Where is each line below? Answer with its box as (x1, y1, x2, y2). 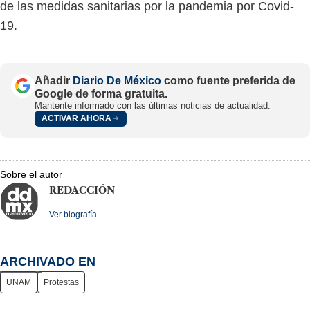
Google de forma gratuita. (35, 87, 167, 100)
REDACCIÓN (49, 183, 115, 197)
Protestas (44, 277, 79, 287)
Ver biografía (49, 209, 97, 219)
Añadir (35, 74, 73, 86)
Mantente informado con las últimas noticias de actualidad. (35, 100, 271, 111)
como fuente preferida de (161, 74, 295, 86)
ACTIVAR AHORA (42, 113, 111, 124)
